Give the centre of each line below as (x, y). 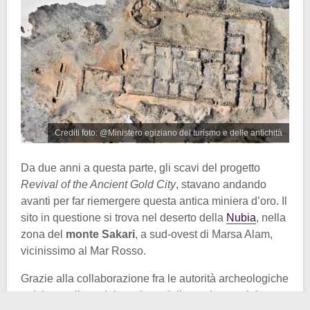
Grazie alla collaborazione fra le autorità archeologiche (155, 278)
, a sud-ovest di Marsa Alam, (204, 234)
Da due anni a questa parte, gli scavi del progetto (140, 167)
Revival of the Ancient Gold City (98, 184)
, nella (271, 217)
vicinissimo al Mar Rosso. (83, 250)
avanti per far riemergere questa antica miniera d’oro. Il (154, 201)
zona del (43, 234)
